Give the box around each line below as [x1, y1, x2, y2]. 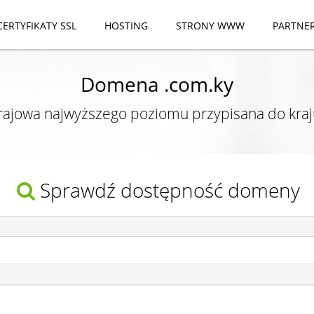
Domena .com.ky [81, 70, 233, 97]
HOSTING [104, 19, 148, 32]
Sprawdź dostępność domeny [39, 177, 300, 203]
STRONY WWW [176, 19, 245, 32]
